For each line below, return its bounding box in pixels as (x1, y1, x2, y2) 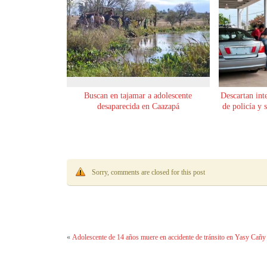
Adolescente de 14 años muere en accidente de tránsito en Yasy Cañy (72, 232, 266, 241)
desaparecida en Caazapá (97, 102, 179, 111)
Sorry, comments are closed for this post (92, 168, 205, 177)
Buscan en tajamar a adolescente (84, 91, 193, 101)
